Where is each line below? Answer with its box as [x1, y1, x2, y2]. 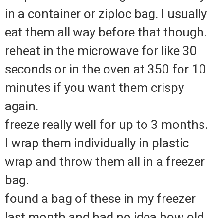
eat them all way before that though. [5, 25, 207, 40]
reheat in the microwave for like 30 [5, 43, 197, 58]
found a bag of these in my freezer [5, 191, 196, 206]
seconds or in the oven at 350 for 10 [5, 62, 206, 77]
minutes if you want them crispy [5, 80, 184, 95]
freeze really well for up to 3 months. [5, 117, 208, 132]
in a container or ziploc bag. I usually [5, 6, 207, 21]
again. [5, 99, 38, 114]
